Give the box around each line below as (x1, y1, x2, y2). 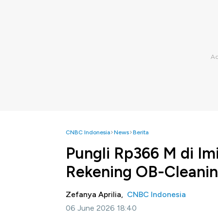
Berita (133, 129, 148, 136)
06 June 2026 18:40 (66, 203, 137, 213)
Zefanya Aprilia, (66, 190, 127, 199)
